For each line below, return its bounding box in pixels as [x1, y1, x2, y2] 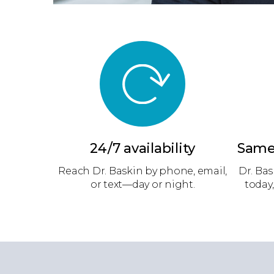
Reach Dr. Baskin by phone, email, [58, 165, 228, 177]
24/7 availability [90, 140, 196, 157]
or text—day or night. [90, 179, 195, 190]
